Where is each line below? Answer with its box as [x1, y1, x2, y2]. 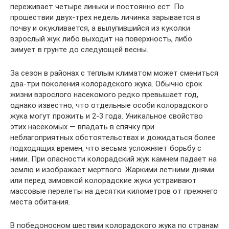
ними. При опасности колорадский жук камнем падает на [10, 154, 217, 164]
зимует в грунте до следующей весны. [10, 44, 148, 54]
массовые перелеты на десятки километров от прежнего [10, 186, 218, 196]
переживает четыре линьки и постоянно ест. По [10, 2, 184, 11]
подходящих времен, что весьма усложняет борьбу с [10, 143, 201, 153]
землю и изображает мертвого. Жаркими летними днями [10, 165, 214, 174]
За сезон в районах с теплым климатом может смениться [10, 68, 218, 78]
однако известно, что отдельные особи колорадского [10, 100, 208, 110]
